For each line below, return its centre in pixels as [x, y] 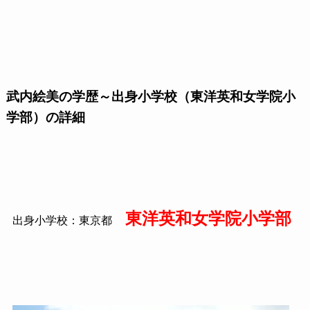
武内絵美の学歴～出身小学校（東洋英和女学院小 [151, 96]
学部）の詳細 [45, 117]
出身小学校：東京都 [62, 221]
